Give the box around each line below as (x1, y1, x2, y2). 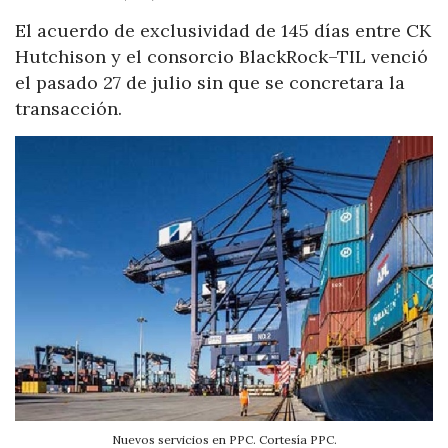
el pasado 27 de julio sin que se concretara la (15, 71, 405, 95)
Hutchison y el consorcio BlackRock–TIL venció (15, 45, 428, 69)
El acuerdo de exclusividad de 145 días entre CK (15, 19, 431, 43)
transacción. (15, 97, 122, 121)
